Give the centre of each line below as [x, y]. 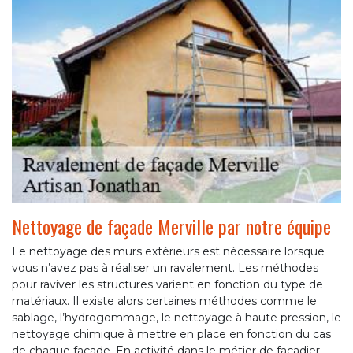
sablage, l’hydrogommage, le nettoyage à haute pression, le [176, 318]
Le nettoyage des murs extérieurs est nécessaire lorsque [168, 251]
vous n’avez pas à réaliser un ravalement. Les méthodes [165, 268]
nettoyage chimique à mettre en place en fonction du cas [171, 334]
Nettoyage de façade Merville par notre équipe [171, 226]
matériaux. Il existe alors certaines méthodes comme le [164, 301]
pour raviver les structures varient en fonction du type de [167, 284]
